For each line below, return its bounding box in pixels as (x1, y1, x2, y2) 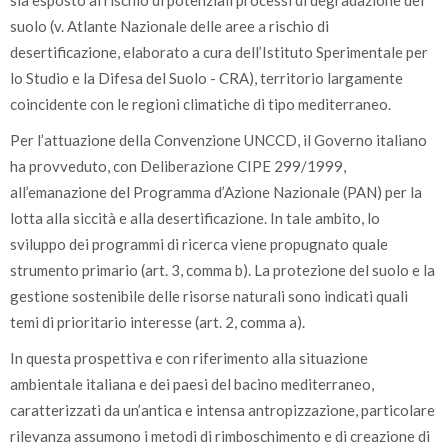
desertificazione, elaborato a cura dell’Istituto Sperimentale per (10, 43, 428, 61)
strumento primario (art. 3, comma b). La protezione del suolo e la (10, 261, 435, 279)
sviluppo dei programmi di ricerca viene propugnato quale (10, 235, 388, 253)
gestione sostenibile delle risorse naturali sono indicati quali (10, 287, 408, 305)
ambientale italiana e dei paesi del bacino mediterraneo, (10, 375, 374, 393)
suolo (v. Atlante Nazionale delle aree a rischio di (10, 17, 329, 35)
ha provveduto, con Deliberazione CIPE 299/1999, (10, 157, 346, 175)
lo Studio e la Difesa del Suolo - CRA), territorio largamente (10, 69, 403, 87)
